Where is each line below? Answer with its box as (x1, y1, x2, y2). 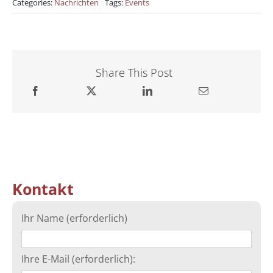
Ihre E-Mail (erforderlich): (21, 252, 135, 266)
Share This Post (95, 65, 172, 80)
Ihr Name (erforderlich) (21, 211, 127, 225)
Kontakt (12, 178, 74, 199)
